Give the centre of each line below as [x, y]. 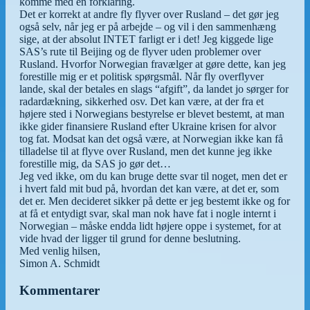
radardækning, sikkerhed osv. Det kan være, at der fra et [142, 101]
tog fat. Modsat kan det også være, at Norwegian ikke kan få [151, 138]
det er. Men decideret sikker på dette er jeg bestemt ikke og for [155, 201]
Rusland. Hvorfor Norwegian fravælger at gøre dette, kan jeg [153, 64]
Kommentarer [60, 290]
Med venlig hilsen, [60, 250]
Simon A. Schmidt [60, 263]
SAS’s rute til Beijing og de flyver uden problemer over [140, 51]
